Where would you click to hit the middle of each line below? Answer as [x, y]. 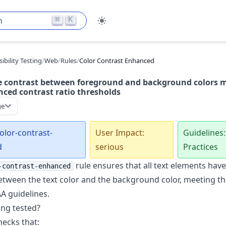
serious [109, 147]
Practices [200, 147]
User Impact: [120, 133]
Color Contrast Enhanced [117, 60]
